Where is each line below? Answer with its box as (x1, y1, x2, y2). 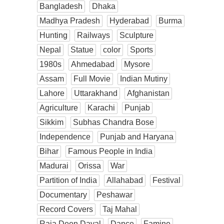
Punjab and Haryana (100, 132, 173, 141)
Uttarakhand (74, 88, 117, 97)
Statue (70, 45, 93, 54)
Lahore (39, 88, 64, 97)
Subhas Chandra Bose (73, 117, 154, 126)
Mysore (124, 59, 150, 68)
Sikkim (39, 117, 63, 126)
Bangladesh (39, 1, 82, 10)
